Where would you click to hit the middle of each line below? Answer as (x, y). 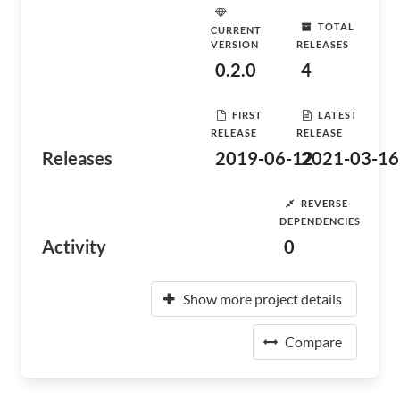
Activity (74, 246)
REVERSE (325, 203)
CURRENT (236, 30)
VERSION (235, 44)
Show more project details (262, 299)
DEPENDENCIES (321, 221)
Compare (313, 342)
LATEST (338, 114)
